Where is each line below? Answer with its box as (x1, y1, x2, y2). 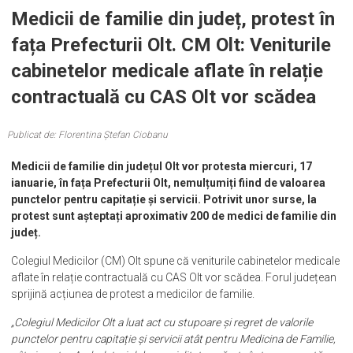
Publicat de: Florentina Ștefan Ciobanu (7, 129, 169, 140)
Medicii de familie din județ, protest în (11, 8, 336, 30)
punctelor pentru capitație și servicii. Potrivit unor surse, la (11, 193, 318, 206)
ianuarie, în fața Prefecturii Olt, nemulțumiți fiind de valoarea (11, 176, 326, 189)
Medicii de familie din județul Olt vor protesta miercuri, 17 (11, 160, 313, 173)
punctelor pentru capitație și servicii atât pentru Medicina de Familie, (11, 333, 336, 345)
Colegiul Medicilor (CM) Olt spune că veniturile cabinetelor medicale (11, 255, 340, 267)
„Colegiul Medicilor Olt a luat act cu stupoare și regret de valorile (11, 316, 314, 329)
